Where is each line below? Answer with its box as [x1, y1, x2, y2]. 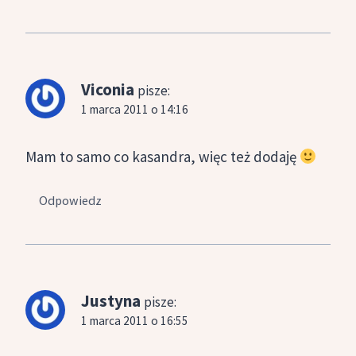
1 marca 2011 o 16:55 [81, 312, 188, 328]
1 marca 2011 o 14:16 [81, 102, 188, 118]
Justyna [81, 289, 141, 311]
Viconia [81, 79, 134, 101]
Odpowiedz [39, 192, 103, 208]
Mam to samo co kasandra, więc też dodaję [25, 147, 300, 167]
